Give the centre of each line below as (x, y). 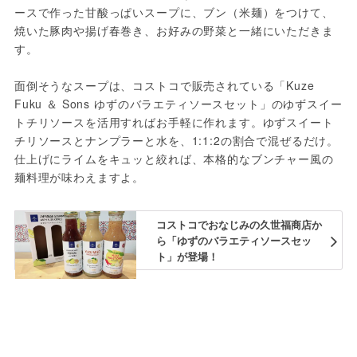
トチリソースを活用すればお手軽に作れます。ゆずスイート (174, 122)
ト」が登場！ (187, 257)
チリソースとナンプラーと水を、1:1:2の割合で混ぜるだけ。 (177, 140)
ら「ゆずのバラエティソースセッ (233, 241)
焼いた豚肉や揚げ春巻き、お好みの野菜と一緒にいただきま (174, 30)
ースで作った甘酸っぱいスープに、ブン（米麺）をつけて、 (174, 12)
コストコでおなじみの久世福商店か (239, 225)
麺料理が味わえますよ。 (79, 177)
